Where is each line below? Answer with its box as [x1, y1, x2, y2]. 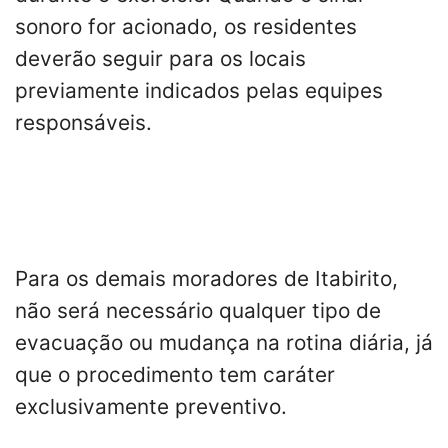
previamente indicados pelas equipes [15, 77, 383, 103]
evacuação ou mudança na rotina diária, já [15, 329, 433, 355]
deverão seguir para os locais [15, 45, 306, 71]
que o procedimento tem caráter [15, 361, 335, 387]
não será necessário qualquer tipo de [15, 297, 381, 323]
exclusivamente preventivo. [15, 393, 287, 419]
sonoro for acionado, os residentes [15, 13, 357, 39]
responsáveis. [15, 109, 152, 135]
